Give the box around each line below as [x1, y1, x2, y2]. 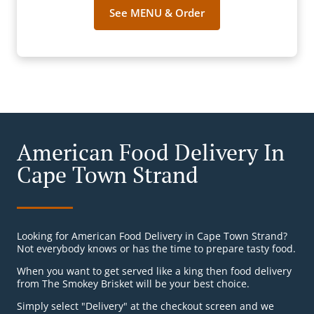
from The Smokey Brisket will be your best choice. [17, 277, 250, 291]
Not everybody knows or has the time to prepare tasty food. [17, 242, 296, 256]
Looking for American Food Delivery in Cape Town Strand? [17, 229, 287, 243]
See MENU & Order [109, 6, 205, 20]
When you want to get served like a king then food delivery [17, 264, 292, 278]
